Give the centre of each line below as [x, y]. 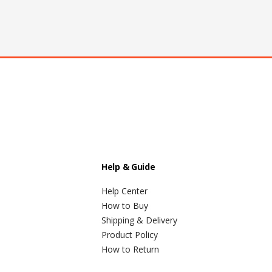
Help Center [124, 191]
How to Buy [125, 205]
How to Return [130, 249]
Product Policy [130, 234]
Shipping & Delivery [139, 220]
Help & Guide [128, 166]
